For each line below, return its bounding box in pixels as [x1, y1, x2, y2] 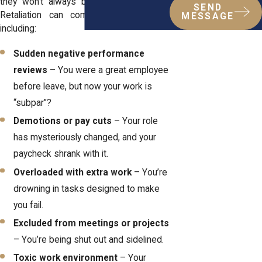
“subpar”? [13, 98, 54, 109]
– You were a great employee [47, 65, 169, 76]
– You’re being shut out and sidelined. [13, 234, 167, 245]
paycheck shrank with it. [13, 149, 111, 160]
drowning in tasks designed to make [13, 183, 160, 194]
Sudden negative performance [13, 49, 145, 60]
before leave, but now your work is [13, 81, 153, 92]
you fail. [13, 199, 46, 211]
